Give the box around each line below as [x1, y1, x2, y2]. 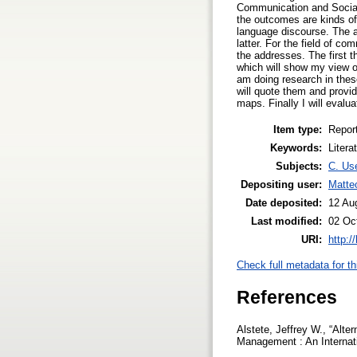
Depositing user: [241, 178, 322, 190]
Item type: [273, 123, 322, 135]
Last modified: [251, 214, 322, 227]
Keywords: [270, 141, 322, 154]
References [237, 286, 337, 308]
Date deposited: [245, 196, 322, 209]
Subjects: [276, 159, 322, 172]
